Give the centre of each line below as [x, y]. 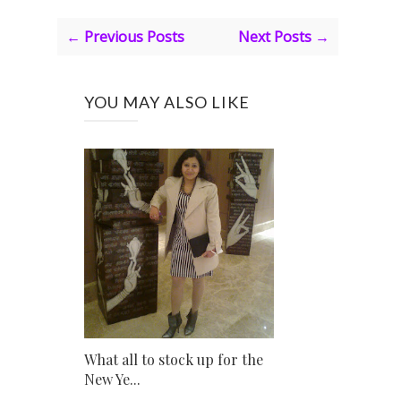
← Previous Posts [125, 37]
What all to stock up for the [174, 360]
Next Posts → [283, 37]
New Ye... [112, 380]
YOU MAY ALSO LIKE [167, 102]
